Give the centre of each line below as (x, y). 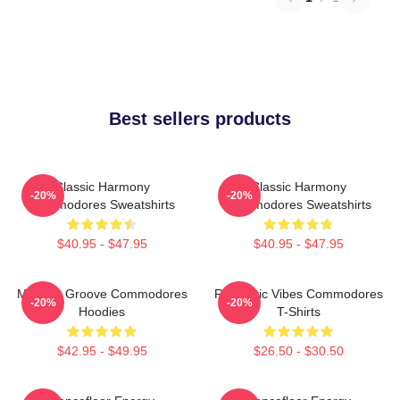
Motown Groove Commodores (102, 294)
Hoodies (102, 312)
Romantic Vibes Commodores (298, 294)
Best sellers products (200, 119)
